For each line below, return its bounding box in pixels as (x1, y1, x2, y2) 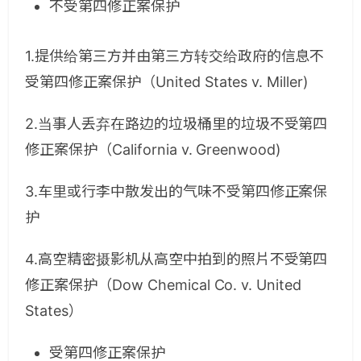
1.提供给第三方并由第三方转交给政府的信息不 (25, 48, 325, 64)
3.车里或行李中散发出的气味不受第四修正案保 (25, 183, 328, 200)
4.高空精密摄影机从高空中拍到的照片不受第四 (25, 251, 328, 268)
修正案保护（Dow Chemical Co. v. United (25, 276, 302, 293)
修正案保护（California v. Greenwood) (25, 141, 282, 158)
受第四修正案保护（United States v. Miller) (25, 73, 309, 90)
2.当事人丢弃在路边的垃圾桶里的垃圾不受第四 (25, 115, 328, 132)
